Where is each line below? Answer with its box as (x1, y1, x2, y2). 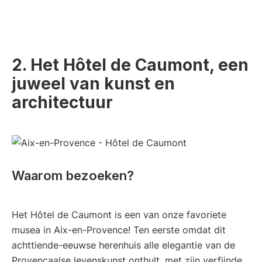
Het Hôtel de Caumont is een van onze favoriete (12, 209, 226, 221)
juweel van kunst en (12, 73, 175, 94)
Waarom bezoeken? (12, 168, 134, 184)
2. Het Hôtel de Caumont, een (12, 54, 249, 75)
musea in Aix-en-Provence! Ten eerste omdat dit (12, 224, 226, 236)
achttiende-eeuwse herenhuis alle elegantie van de (12, 239, 235, 251)
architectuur (12, 92, 113, 112)
